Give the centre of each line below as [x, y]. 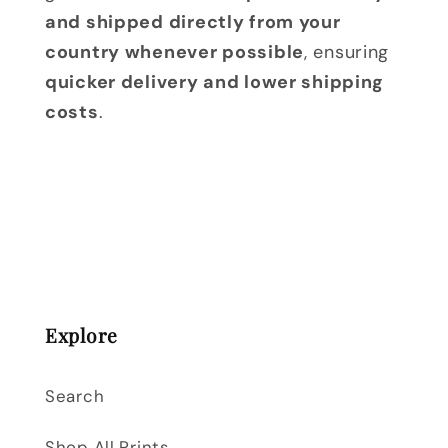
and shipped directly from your [193, 22]
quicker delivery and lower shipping [215, 82]
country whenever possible [174, 52]
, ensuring [347, 52]
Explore [82, 335]
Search [75, 396]
